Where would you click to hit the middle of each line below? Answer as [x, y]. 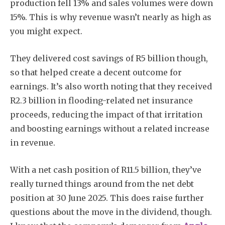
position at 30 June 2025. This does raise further [107, 198]
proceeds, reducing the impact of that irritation [106, 114]
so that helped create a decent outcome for [96, 72]
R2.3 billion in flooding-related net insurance [101, 100]
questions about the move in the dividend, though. [111, 212]
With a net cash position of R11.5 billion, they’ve [106, 170]
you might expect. [46, 31]
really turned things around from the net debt [102, 184]
